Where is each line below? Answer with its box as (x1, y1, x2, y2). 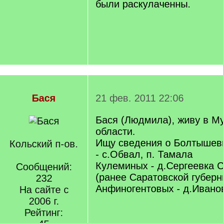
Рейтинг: (24, 207, 63, 218)
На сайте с (19, 184, 69, 195)
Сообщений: (15, 161, 72, 172)
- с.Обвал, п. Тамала (96, 149, 193, 160)
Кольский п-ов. (9, 138, 78, 149)
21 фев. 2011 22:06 (96, 93, 184, 104)
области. (96, 126, 135, 137)
